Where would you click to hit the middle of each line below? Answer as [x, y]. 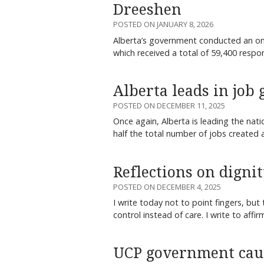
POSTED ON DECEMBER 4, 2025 [167, 187]
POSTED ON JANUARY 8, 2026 [163, 24]
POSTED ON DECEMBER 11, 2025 [169, 105]
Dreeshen [147, 10]
